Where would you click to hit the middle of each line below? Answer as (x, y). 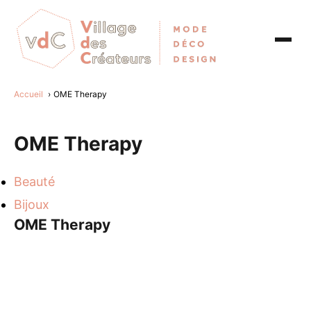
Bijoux (32, 204)
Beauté (34, 182)
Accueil (28, 94)
